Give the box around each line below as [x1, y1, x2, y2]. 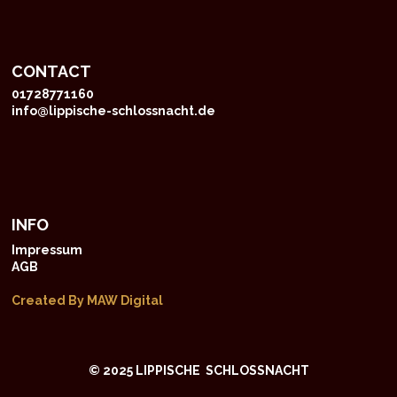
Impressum [12, 243, 83, 258]
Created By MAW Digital [12, 293, 164, 308]
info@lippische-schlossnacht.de [12, 104, 216, 119]
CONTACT [12, 62, 92, 82]
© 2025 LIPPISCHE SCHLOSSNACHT [88, 363, 309, 378]
